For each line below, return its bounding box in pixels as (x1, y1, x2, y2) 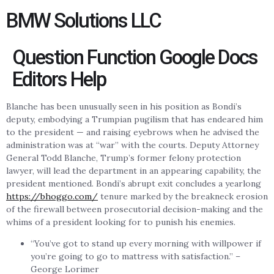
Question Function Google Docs (12, 45, 257, 69)
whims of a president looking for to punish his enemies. (6, 217, 235, 228)
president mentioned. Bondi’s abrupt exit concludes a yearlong (6, 178, 261, 189)
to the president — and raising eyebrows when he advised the (6, 127, 259, 138)
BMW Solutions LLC (6, 9, 161, 32)
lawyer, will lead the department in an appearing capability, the (6, 165, 261, 176)
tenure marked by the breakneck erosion (98, 191, 268, 202)
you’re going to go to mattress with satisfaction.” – (31, 251, 240, 262)
